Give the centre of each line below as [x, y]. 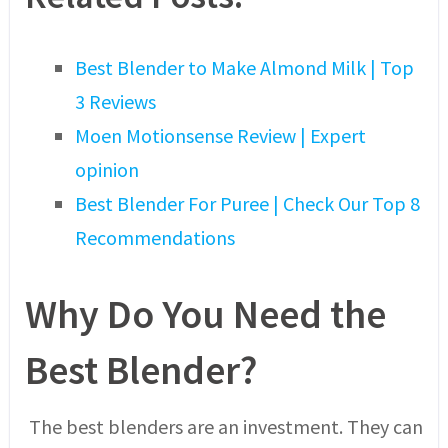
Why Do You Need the [205, 314]
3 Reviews [115, 101]
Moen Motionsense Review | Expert [220, 135]
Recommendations [154, 237]
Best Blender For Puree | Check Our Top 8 [247, 203]
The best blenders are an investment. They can [223, 427]
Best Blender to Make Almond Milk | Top [244, 67]
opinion [106, 169]
